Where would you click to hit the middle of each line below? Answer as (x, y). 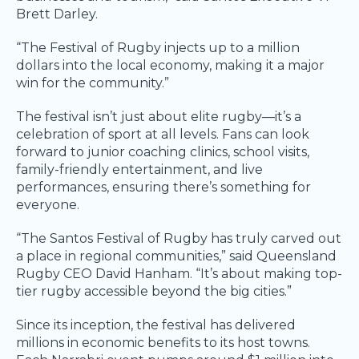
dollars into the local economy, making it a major (170, 66)
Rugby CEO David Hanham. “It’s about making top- (179, 274)
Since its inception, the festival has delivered (156, 325)
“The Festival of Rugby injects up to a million (158, 48)
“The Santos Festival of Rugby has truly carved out (179, 239)
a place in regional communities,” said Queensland (176, 256)
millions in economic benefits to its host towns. (163, 343)
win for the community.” (93, 83)
